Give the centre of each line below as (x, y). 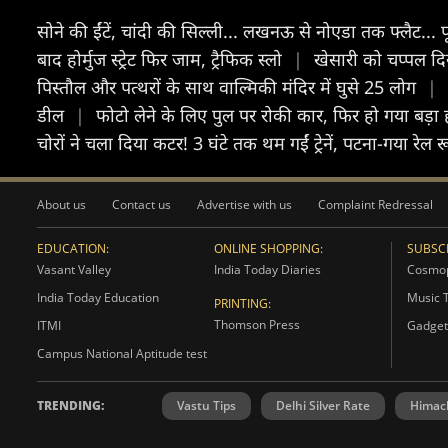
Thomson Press (256, 324)
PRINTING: (242, 303)
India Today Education (98, 297)
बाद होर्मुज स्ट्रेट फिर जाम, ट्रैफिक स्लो (162, 58)
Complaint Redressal (375, 204)
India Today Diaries (267, 269)
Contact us (141, 204)
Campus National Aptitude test (122, 353)
